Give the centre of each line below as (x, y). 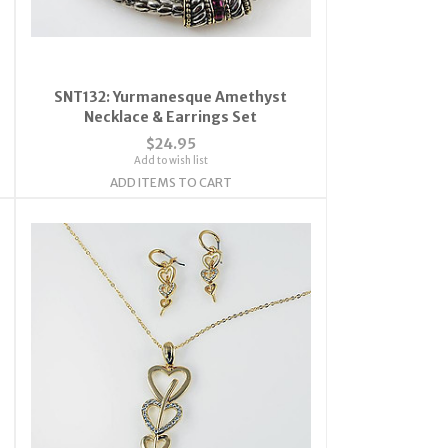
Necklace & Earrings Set (171, 116)
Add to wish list (170, 160)
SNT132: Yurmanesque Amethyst (171, 96)
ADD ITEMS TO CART (170, 182)
